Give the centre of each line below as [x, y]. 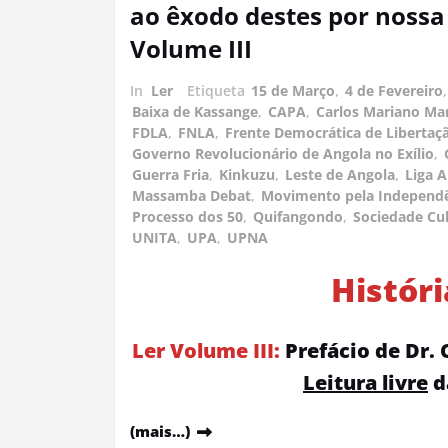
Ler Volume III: [205, 350]
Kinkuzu [247, 174]
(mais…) [160, 430]
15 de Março [293, 90]
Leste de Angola [340, 174]
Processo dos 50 [187, 216]
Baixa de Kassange [195, 111]
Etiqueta [218, 90]
